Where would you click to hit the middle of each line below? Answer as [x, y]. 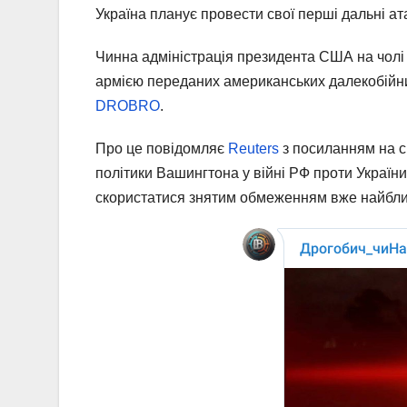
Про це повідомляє [162, 148]
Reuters [253, 148]
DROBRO [128, 105]
